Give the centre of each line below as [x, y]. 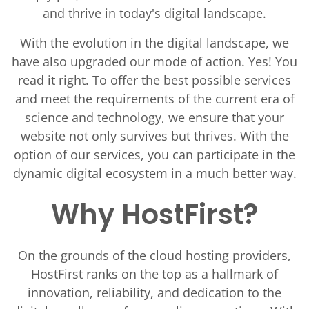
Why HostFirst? [154, 215]
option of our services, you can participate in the [154, 154]
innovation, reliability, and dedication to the [154, 292]
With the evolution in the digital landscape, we [154, 43]
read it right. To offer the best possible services [154, 80]
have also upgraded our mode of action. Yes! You [154, 61]
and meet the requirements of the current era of [154, 99]
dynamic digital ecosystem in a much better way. [154, 173]
